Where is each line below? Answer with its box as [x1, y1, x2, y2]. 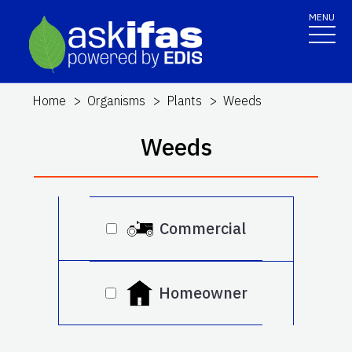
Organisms [87, 92, 146, 108]
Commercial [159, 217, 246, 239]
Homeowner [158, 281, 247, 303]
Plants [167, 92, 203, 108]
